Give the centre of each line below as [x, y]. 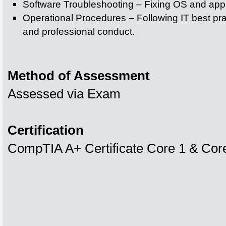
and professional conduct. [79, 31]
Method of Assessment [79, 76]
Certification [46, 130]
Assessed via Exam [64, 94]
